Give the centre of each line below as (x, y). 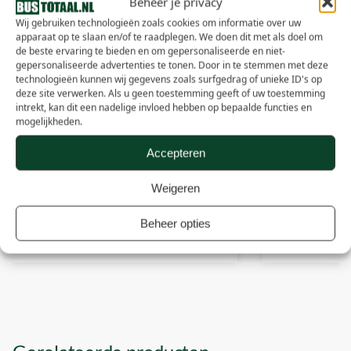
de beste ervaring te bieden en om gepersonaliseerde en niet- (150, 51)
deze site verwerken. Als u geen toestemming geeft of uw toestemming (170, 93)
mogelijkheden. (49, 121)
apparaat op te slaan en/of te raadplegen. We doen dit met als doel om (169, 37)
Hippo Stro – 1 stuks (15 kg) (86, 190)
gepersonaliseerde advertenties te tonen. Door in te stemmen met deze (172, 65)
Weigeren (175, 188)
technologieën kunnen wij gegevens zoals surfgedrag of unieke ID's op (169, 79)
